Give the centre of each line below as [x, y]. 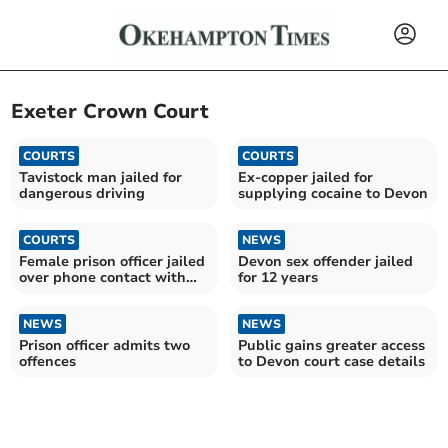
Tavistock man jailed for [101, 177]
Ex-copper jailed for [305, 177]
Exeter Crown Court [110, 112]
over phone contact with [103, 277]
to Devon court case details [331, 361]
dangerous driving [82, 193]
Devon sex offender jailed [325, 261]
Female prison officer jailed [112, 261]
